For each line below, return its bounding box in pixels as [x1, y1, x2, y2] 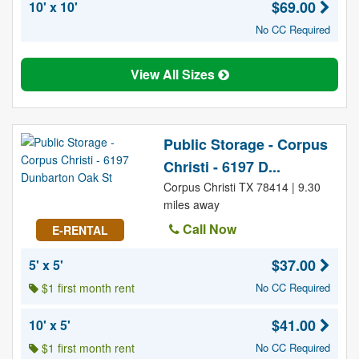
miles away [163, 196, 220, 212]
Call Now [179, 220, 236, 238]
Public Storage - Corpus [163, 134, 328, 155]
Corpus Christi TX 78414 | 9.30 [163, 179, 321, 195]
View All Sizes [130, 65, 218, 83]
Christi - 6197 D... [163, 156, 280, 177]
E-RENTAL [51, 222, 108, 238]
